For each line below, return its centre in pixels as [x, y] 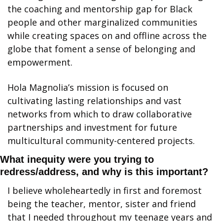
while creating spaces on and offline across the [107, 35]
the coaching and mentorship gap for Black [100, 9]
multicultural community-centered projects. [101, 140]
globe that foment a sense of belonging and [101, 49]
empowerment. [40, 62]
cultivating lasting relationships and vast [94, 100]
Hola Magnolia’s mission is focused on [88, 87]
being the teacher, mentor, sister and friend [102, 203]
